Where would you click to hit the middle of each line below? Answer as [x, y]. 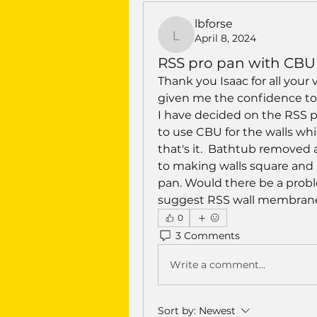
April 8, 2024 [225, 39]
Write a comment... [218, 264]
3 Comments [208, 235]
